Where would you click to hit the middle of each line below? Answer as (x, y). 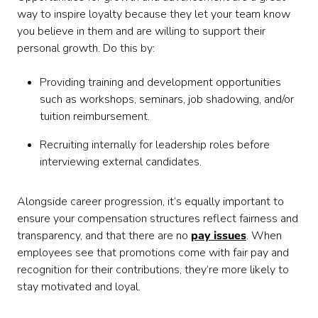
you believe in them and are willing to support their (141, 31)
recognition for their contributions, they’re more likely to (153, 270)
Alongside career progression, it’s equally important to (150, 202)
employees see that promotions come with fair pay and (153, 253)
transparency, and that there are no (104, 236)
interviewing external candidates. (121, 162)
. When (264, 236)
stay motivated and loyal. (79, 287)
